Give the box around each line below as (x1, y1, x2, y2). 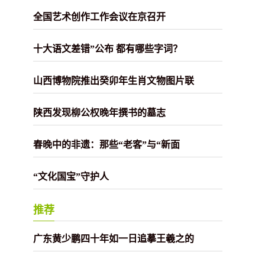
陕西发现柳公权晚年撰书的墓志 (33, 107, 166, 118)
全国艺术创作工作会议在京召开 (33, 11, 166, 22)
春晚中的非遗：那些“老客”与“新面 (33, 139, 180, 150)
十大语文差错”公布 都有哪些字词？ (33, 43, 182, 54)
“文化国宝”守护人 (33, 171, 109, 182)
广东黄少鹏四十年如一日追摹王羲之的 (33, 233, 194, 244)
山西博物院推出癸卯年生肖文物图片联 (33, 75, 194, 86)
